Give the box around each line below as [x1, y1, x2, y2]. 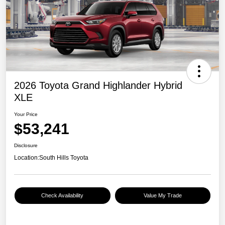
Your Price [14, 111, 38, 117]
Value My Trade [143, 192, 182, 198]
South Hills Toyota [39, 154, 88, 161]
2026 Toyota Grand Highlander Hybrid [14, 79, 182, 91]
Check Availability [41, 192, 84, 198]
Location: [14, 154, 39, 161]
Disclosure [14, 142, 38, 148]
